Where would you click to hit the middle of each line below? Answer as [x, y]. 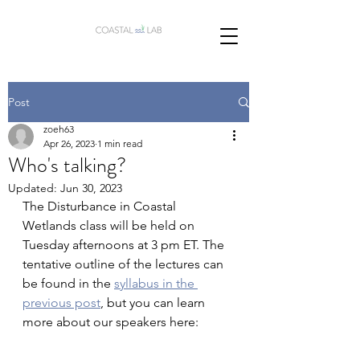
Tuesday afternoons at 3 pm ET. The [125, 245]
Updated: [34, 188]
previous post [61, 303]
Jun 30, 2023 [91, 188]
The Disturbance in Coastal [101, 206]
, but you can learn [154, 303]
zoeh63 [59, 129]
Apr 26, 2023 [69, 143]
